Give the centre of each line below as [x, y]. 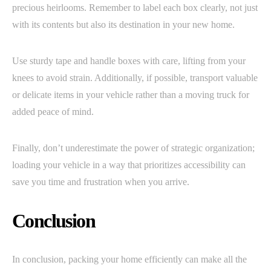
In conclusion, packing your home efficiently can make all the [129, 259]
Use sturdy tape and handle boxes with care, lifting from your [129, 60]
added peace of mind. [53, 111]
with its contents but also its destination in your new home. [123, 24]
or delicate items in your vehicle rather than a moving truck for [131, 94]
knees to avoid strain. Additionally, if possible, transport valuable [135, 77]
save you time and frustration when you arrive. [101, 181]
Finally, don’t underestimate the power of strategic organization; [133, 148]
